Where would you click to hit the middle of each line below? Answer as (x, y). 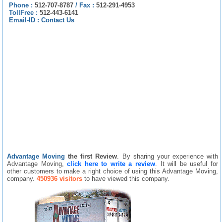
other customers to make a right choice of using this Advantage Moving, (112, 171)
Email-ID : (25, 20)
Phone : (22, 5)
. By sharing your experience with (167, 156)
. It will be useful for (187, 164)
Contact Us (58, 20)
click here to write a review (111, 164)
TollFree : (24, 12)
